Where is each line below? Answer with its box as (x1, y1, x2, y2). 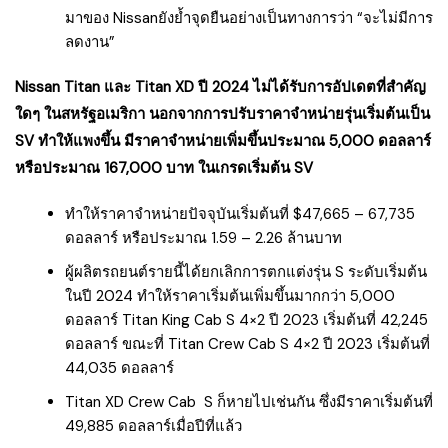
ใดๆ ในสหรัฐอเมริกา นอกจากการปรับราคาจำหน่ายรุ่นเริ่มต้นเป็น (15, 103, 430, 124)
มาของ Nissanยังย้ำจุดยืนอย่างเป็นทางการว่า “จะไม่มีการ (65, 7, 433, 28)
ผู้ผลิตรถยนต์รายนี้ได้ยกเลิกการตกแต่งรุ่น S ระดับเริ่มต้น (65, 261, 427, 282)
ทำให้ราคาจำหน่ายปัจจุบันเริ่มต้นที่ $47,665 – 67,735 (65, 203, 415, 224)
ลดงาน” (65, 31, 115, 52)
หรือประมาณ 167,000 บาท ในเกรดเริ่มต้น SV (15, 157, 317, 178)
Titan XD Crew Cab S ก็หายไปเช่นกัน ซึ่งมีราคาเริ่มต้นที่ (65, 391, 433, 412)
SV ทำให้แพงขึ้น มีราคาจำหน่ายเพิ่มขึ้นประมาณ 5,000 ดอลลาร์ (15, 130, 431, 151)
